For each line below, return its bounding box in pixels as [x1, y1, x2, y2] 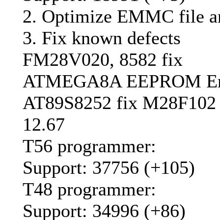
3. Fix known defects [23, 27, 181, 49]
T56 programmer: [23, 136, 156, 157]
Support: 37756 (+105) [23, 157, 195, 178]
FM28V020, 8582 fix [23, 49, 183, 70]
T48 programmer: [23, 179, 156, 200]
